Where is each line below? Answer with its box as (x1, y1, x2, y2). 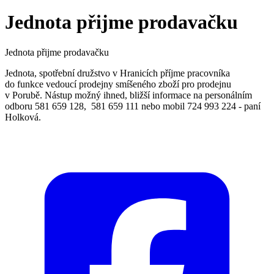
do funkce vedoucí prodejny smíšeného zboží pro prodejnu (5, 78, 231, 89)
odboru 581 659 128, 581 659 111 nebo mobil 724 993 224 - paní (5, 100, 261, 111)
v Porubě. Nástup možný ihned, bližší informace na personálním (5, 89, 252, 100)
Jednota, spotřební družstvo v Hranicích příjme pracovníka (5, 67, 230, 78)
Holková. (5, 111, 41, 122)
